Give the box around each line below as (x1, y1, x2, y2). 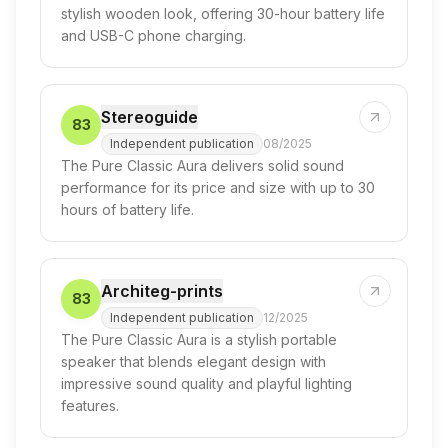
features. (61, 397, 119, 414)
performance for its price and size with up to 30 (61, 179, 375, 196)
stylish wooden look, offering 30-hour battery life (61, 5, 385, 22)
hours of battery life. (61, 201, 194, 218)
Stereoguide (101, 107, 198, 127)
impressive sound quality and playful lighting (61, 375, 352, 392)
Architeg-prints (101, 281, 223, 301)
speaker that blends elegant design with (61, 353, 326, 370)
